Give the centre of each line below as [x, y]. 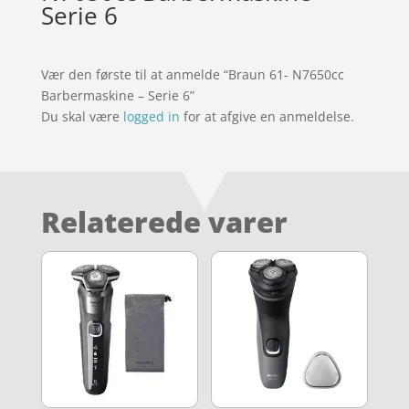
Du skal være [82, 116]
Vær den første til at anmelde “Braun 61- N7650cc [192, 74]
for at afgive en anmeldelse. [267, 116]
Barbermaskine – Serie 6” [117, 95]
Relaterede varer [164, 221]
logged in [151, 116]
